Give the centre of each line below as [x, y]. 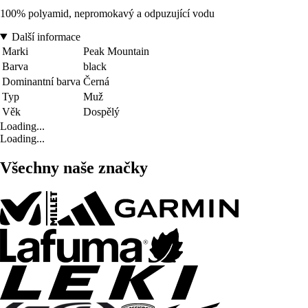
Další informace [46, 36]
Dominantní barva [41, 81]
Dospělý [101, 111]
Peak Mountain [116, 51]
